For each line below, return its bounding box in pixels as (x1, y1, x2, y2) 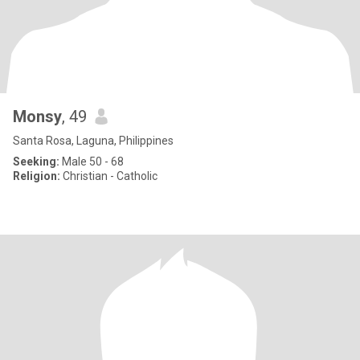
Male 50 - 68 (59, 155, 124, 168)
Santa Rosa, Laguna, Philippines (13, 134, 174, 147)
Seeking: (13, 155, 59, 168)
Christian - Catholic (60, 170, 157, 182)
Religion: (13, 170, 60, 182)
